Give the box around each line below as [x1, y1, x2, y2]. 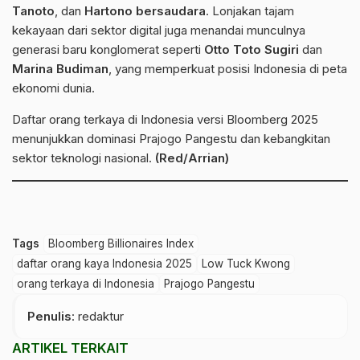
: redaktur [72, 309, 124, 324]
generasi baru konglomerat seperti [12, 42, 204, 57]
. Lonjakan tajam [206, 3, 294, 18]
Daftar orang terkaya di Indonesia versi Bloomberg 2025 [12, 112, 318, 127]
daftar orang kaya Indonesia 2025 [17, 257, 192, 270]
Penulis [27, 309, 72, 324]
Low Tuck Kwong [202, 257, 290, 270]
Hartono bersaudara [84, 3, 206, 18]
